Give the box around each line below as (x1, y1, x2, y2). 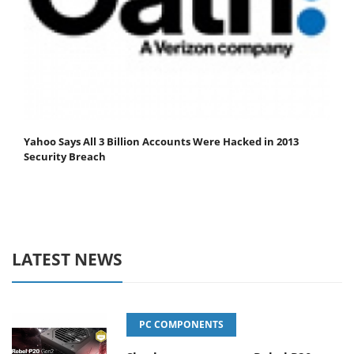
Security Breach (24, 149, 106, 164)
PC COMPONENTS (139, 318, 224, 332)
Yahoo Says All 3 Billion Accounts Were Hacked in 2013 (24, 134, 299, 149)
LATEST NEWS (12, 248, 122, 271)
